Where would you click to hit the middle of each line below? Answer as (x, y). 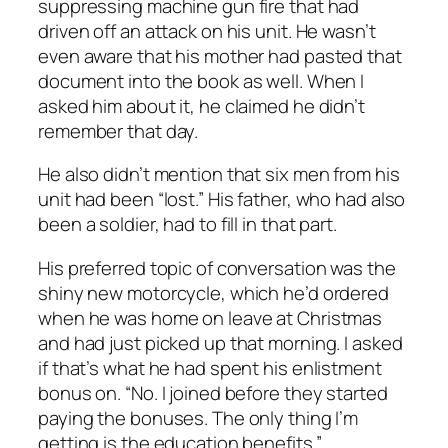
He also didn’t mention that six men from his (219, 174)
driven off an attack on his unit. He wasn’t (207, 30)
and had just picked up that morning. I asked (220, 342)
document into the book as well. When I (201, 80)
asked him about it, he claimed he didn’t (201, 105)
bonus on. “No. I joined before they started (213, 392)
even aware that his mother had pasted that (220, 55)
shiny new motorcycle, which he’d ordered (213, 292)
